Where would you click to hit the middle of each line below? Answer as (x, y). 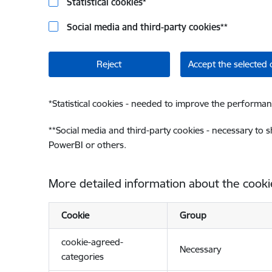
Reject (109, 64)
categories (82, 257)
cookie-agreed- (92, 242)
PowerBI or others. (87, 145)
